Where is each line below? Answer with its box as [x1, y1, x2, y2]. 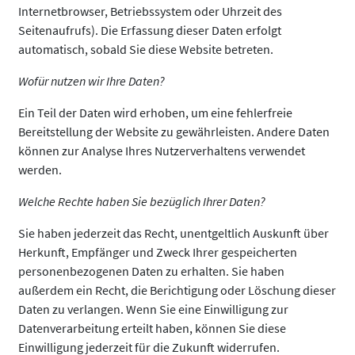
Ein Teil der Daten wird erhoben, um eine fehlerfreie [18, 105, 292, 120]
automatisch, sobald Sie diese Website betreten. [18, 41, 273, 57]
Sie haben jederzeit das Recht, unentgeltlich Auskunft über [18, 225, 329, 241]
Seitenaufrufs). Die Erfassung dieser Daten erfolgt [18, 22, 281, 38]
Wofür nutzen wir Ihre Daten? [18, 73, 165, 89]
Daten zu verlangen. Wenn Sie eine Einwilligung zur [18, 301, 288, 317]
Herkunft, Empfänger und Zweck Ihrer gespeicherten [18, 244, 297, 260]
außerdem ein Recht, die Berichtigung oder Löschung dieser [18, 282, 336, 298]
